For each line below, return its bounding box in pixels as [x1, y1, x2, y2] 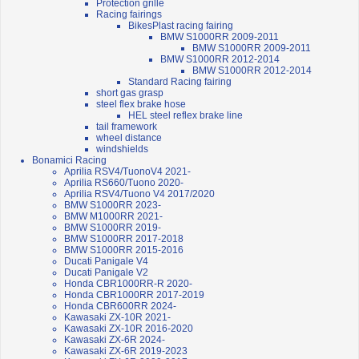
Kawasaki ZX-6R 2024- [64, 334, 165, 346]
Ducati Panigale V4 [64, 256, 148, 268]
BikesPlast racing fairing [128, 20, 233, 32]
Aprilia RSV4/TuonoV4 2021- [64, 166, 191, 178]
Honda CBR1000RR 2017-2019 [64, 289, 204, 301]
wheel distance [96, 132, 162, 144]
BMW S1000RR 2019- [64, 222, 161, 234]
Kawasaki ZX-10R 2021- [64, 312, 171, 324]
